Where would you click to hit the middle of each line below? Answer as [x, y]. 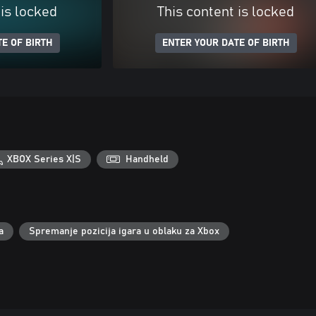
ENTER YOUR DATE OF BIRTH [226, 43]
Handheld [147, 159]
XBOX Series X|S [44, 159]
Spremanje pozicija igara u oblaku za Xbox [124, 231]
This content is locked [226, 12]
